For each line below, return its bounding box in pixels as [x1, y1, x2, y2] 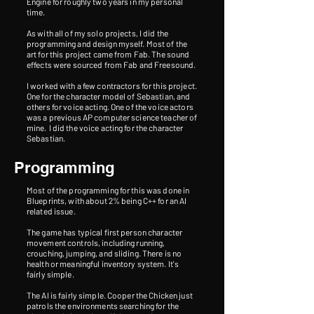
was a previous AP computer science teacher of [27, 112, 198, 122]
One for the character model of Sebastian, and [27, 91, 191, 101]
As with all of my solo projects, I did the [27, 28, 169, 38]
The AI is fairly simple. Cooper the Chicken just [27, 290, 193, 300]
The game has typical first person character [27, 227, 183, 237]
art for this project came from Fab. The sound [27, 49, 190, 59]
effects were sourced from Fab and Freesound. [27, 60, 196, 69]
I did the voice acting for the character [48, 123, 184, 132]
